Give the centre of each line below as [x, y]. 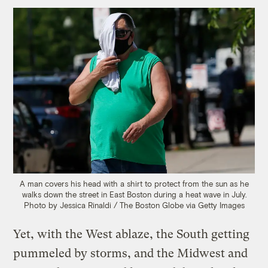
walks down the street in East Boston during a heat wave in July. [134, 195]
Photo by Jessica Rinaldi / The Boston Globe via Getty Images [134, 205]
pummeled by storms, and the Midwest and [131, 254]
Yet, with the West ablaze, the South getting [132, 234]
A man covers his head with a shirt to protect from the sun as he [134, 184]
